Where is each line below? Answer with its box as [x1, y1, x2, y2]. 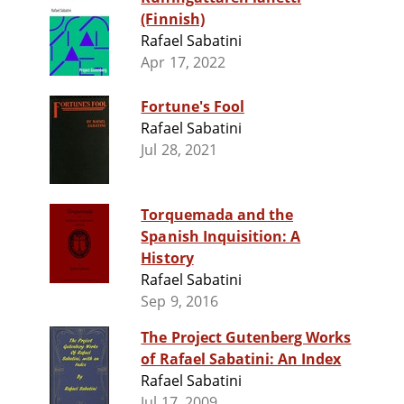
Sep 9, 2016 [141, 291, 218, 312]
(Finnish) [141, 9, 205, 30]
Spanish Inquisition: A [141, 226, 301, 247]
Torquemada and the [141, 205, 294, 225]
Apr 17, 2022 [141, 52, 225, 73]
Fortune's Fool [141, 96, 244, 117]
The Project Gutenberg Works [141, 327, 352, 348]
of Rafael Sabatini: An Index [141, 349, 342, 370]
